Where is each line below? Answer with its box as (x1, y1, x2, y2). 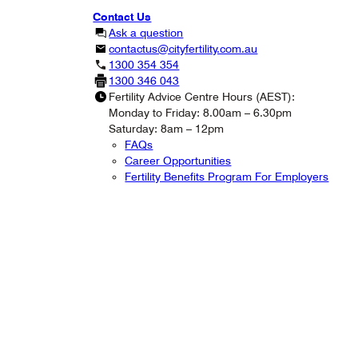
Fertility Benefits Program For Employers (125, 169, 329, 183)
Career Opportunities (125, 153, 232, 167)
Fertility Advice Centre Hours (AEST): (109, 89, 296, 103)
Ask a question (109, 26, 184, 39)
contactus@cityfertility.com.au (109, 42, 258, 55)
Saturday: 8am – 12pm (109, 121, 225, 135)
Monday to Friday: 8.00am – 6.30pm (109, 105, 292, 119)
